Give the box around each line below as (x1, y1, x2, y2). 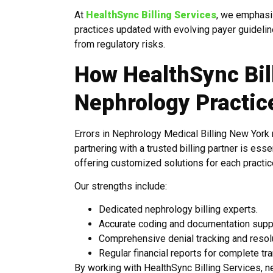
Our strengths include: (74, 180, 167, 192)
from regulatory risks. (74, 38, 165, 51)
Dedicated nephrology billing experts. (99, 204, 258, 216)
